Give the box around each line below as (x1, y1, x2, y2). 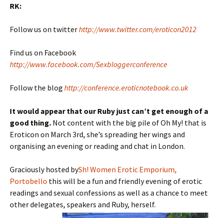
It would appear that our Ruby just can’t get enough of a (10, 106, 208, 116)
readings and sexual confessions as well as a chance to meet (10, 188, 208, 198)
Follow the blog (10, 83, 63, 92)
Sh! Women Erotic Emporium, (78, 164, 177, 174)
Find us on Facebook (10, 48, 76, 57)
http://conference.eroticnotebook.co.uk (64, 83, 188, 92)
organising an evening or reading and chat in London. (10, 141, 185, 151)
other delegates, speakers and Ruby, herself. (10, 200, 156, 209)
